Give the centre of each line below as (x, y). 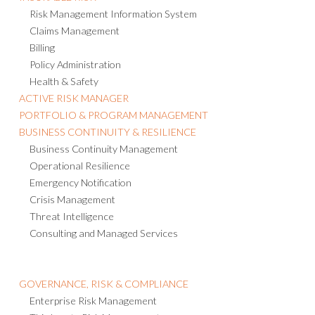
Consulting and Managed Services (104, 233)
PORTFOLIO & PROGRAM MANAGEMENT (114, 115)
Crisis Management (73, 199)
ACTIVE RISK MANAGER (74, 98)
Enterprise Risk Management (94, 301)
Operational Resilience (80, 165)
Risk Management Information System (114, 13)
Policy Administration (76, 64)
